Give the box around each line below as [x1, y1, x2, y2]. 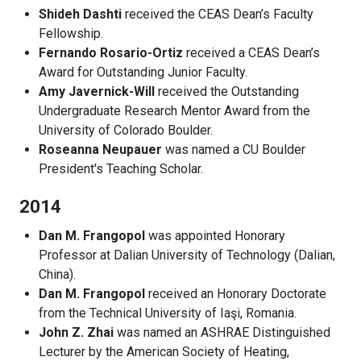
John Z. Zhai [39, 325, 114, 341]
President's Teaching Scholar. [39, 161, 203, 177]
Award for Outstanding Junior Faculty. [39, 64, 247, 81]
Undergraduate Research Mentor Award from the [39, 103, 310, 119]
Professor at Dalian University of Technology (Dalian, [39, 247, 335, 263]
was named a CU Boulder [162, 142, 305, 158]
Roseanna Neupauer [39, 142, 162, 158]
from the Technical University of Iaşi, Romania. [39, 305, 297, 322]
